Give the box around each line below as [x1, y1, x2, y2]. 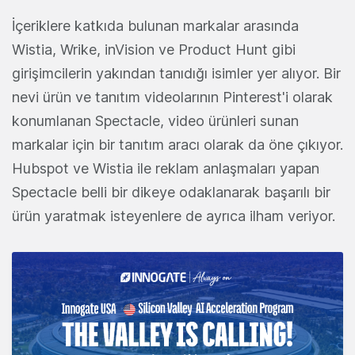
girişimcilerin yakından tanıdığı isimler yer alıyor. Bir [12, 65, 341, 82]
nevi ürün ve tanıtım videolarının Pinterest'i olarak [12, 89, 333, 106]
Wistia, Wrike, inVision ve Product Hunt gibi [12, 41, 296, 59]
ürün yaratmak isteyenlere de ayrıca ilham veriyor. [12, 208, 335, 225]
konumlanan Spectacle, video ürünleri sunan [12, 113, 299, 130]
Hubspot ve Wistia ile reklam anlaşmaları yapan [12, 160, 319, 177]
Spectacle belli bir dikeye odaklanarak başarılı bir [12, 184, 330, 201]
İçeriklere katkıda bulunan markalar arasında [12, 17, 299, 35]
